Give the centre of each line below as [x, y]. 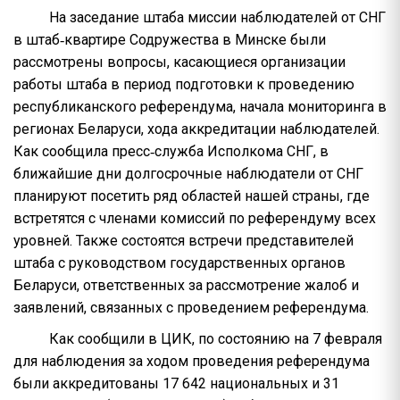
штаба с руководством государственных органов [179, 263]
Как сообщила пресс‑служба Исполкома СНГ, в [171, 151]
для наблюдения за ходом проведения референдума [192, 361]
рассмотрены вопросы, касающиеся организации [179, 62]
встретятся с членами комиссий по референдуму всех [195, 218]
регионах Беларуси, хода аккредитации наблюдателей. [196, 129]
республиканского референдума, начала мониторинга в [200, 107]
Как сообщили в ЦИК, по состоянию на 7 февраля [216, 339]
